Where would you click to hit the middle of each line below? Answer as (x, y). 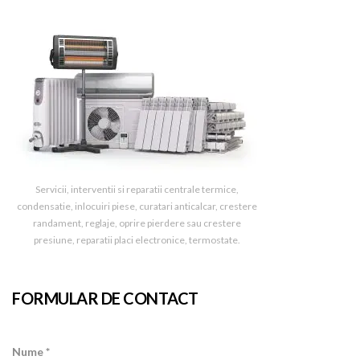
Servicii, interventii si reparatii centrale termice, (137, 189)
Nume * (31, 352)
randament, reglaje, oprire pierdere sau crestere (137, 223)
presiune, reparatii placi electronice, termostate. (137, 240)
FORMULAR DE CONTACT (105, 298)
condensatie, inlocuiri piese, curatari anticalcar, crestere (137, 206)
